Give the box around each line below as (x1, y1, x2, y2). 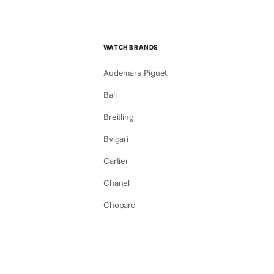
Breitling (103, 111, 134, 122)
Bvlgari (103, 133, 129, 144)
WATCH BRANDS (103, 43, 159, 51)
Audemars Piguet (103, 67, 168, 78)
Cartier (103, 155, 129, 166)
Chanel (103, 177, 130, 188)
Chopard (103, 199, 136, 210)
